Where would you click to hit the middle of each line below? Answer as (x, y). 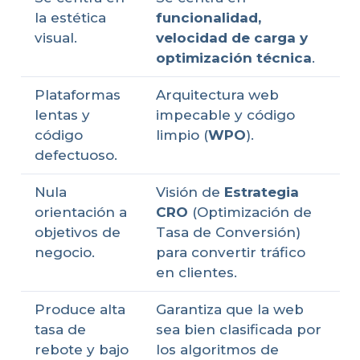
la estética (70, 18)
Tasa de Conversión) (228, 233)
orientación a (80, 213)
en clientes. (196, 273)
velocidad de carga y (231, 38)
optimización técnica (233, 58)
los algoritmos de (217, 350)
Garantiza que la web (229, 310)
